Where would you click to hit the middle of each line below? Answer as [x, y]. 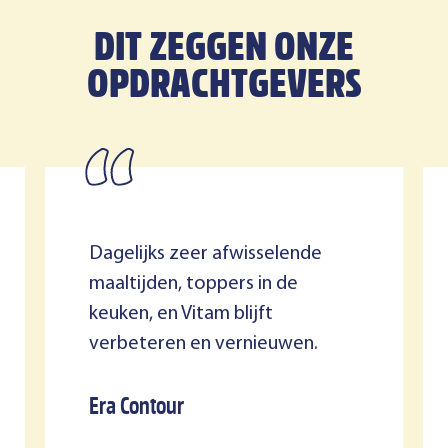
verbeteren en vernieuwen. [203, 344]
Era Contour [136, 409]
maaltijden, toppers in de [193, 284]
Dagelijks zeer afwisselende [205, 254]
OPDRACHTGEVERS [224, 89]
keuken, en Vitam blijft [180, 314]
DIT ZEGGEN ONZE [224, 52]
